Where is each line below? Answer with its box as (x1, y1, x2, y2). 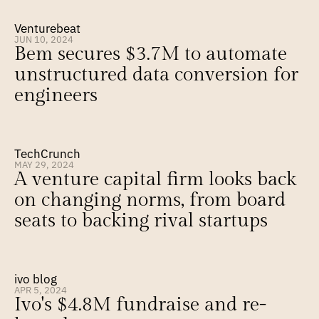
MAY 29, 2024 (14, 159, 74, 170)
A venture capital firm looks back (14, 168, 296, 191)
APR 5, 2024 (14, 284, 67, 296)
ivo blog (14, 271, 57, 287)
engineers (14, 84, 98, 107)
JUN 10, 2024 (14, 33, 73, 45)
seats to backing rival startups (14, 209, 268, 232)
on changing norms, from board (14, 189, 286, 211)
